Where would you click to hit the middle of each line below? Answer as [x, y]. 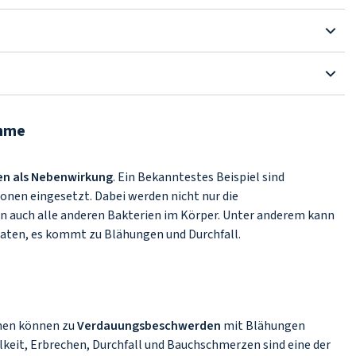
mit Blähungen [263, 326]
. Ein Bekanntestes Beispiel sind [199, 177]
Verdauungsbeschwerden [149, 326]
